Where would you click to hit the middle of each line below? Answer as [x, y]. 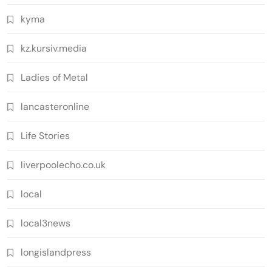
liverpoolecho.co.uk [63, 165]
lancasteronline [55, 106]
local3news [46, 223]
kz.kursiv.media [54, 48]
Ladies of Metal [54, 77]
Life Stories [45, 135]
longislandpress [56, 252]
